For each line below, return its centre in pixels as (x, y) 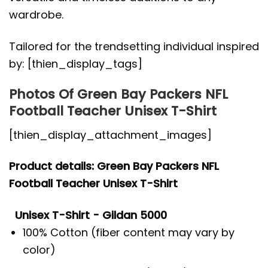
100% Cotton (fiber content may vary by (129, 232)
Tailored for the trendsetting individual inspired (134, 46)
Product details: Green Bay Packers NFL (114, 166)
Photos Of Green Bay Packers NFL (118, 95)
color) (39, 249)
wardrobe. (36, 15)
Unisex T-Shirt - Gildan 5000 (91, 215)
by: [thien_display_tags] (76, 63)
